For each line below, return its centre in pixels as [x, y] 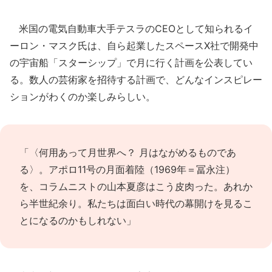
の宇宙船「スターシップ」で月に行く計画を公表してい [131, 63]
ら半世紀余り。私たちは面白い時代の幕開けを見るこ [136, 203]
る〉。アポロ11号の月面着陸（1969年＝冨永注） [127, 169]
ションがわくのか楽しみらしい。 [83, 97]
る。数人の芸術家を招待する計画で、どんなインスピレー [136, 80]
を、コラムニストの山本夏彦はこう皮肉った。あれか [136, 186]
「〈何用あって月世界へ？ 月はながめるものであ [128, 152]
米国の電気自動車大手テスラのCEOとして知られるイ [131, 29]
